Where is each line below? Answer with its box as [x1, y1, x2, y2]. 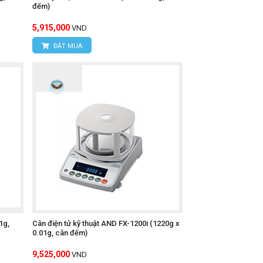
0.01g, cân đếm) [32, 228, 87, 237]
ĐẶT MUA [51, 42, 82, 50]
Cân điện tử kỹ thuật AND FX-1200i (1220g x [32, 218, 180, 228]
